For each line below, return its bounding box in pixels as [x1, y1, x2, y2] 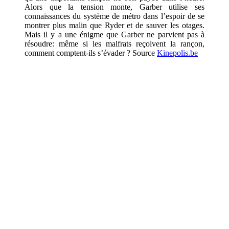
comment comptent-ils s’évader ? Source [25, 48, 157, 57]
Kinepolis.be [157, 48, 198, 57]
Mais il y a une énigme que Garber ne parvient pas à [25, 30, 204, 39]
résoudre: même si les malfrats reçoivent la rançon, [25, 39, 204, 48]
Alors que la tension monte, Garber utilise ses [25, 2, 204, 11]
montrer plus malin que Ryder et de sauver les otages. [25, 20, 204, 30]
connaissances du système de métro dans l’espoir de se [25, 11, 204, 20]
